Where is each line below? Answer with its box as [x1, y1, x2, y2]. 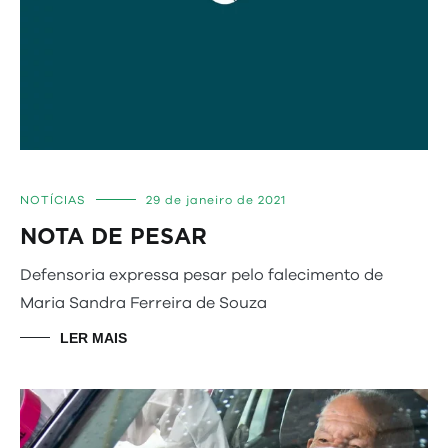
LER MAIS [60, 330, 127, 346]
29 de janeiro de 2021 [146, 194, 286, 206]
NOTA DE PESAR [20, 224, 207, 249]
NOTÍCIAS [20, 194, 86, 206]
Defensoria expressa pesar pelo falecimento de [20, 267, 383, 283]
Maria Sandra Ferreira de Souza [20, 295, 267, 311]
